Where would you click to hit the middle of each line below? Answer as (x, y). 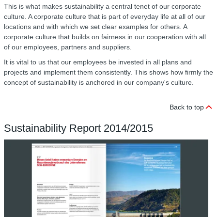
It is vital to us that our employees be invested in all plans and (98, 62)
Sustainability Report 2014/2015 (78, 128)
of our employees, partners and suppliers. (68, 47)
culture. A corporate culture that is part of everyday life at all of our (105, 17)
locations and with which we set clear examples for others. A (95, 27)
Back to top (187, 107)
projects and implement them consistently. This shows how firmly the (108, 72)
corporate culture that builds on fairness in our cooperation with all (105, 37)
